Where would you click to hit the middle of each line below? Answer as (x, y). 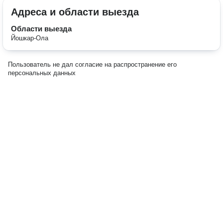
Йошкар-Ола (30, 38)
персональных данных (42, 73)
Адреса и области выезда (75, 12)
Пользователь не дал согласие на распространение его (92, 64)
